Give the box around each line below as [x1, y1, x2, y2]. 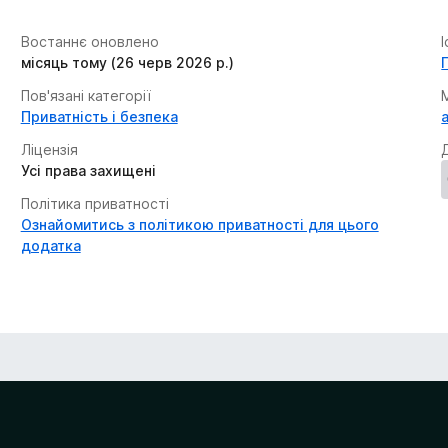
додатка [20, 237, 81, 254]
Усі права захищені [20, 162, 156, 179]
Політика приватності [20, 195, 169, 212]
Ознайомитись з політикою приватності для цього [20, 216, 379, 233]
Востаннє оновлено [20, 33, 159, 50]
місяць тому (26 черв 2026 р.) [20, 54, 234, 71]
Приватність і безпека [20, 108, 178, 125]
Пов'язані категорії [20, 87, 151, 104]
